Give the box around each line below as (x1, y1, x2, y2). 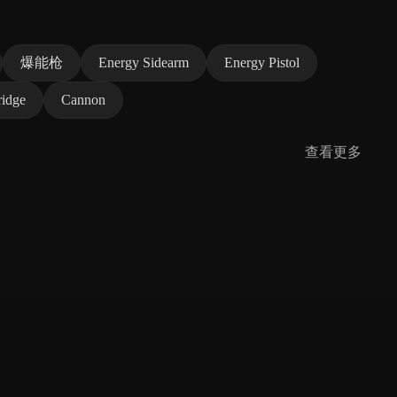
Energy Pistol (224, 55, 300, 71)
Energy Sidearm (98, 55, 189, 71)
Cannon (61, 92, 105, 108)
